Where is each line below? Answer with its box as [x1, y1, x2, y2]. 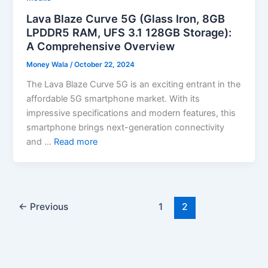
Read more [54, 136, 98, 148]
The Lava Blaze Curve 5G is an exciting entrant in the [26, 79, 241, 90]
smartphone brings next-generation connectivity [26, 122, 225, 133]
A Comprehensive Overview [26, 39, 175, 53]
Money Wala [26, 60, 71, 69]
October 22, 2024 [74, 60, 135, 69]
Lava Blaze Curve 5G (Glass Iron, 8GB [26, 12, 226, 26]
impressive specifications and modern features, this [26, 108, 236, 119]
